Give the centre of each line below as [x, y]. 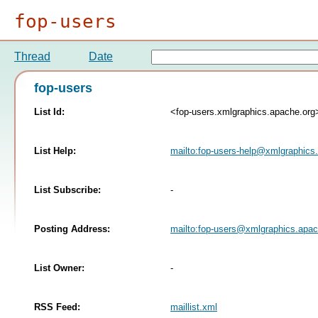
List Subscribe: [67, 190]
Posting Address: [72, 229]
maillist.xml [194, 307]
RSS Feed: [57, 307]
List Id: [49, 111]
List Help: [55, 150]
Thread [32, 56]
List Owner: [59, 268]
